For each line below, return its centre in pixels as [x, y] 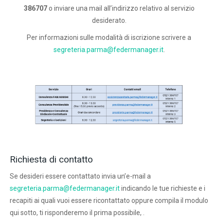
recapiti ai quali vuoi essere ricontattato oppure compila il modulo [109, 201]
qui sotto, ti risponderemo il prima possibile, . [77, 213]
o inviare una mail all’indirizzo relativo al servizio [121, 8]
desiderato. [109, 20]
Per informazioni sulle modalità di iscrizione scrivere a [109, 37]
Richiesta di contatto [51, 160]
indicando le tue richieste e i [163, 189]
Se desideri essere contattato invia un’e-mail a [80, 176]
